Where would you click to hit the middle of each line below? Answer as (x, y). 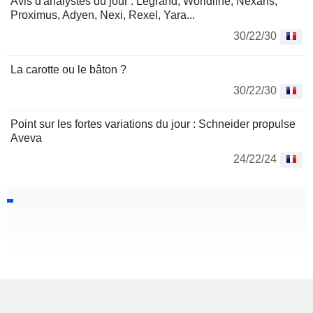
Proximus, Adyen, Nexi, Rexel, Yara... (103, 15)
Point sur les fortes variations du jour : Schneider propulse (153, 124)
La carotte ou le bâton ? (68, 70)
